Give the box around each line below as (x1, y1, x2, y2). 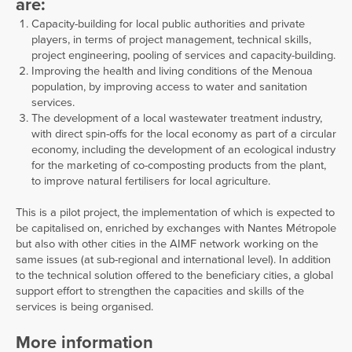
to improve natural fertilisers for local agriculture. (31, 174, 270, 188)
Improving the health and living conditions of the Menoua (31, 64, 313, 78)
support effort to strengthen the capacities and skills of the (16, 284, 304, 298)
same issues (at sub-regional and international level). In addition (16, 252, 331, 266)
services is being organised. (16, 299, 153, 313)
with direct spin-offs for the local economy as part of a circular (31, 126, 336, 141)
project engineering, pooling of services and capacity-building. (31, 48, 335, 62)
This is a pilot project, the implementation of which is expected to (16, 205, 335, 219)
